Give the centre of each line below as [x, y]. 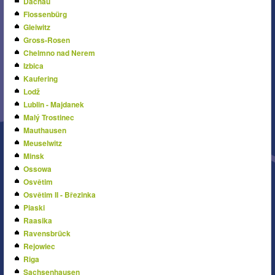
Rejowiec [39, 246]
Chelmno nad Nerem [59, 53]
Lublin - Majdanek [54, 104]
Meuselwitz [43, 143]
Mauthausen [45, 130]
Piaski [34, 207]
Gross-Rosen [47, 40]
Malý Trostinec [49, 117]
